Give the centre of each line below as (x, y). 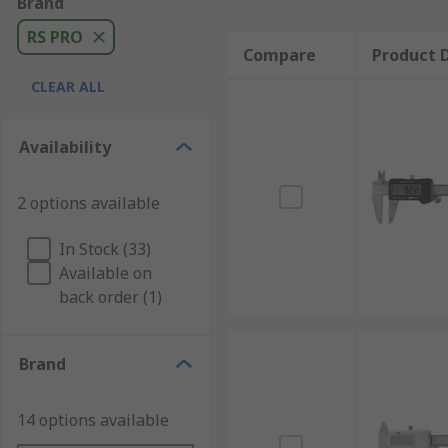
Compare (279, 55)
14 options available (93, 420)
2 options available (88, 203)
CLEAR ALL (68, 86)
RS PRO (55, 37)
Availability (65, 147)
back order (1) (110, 297)
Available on (105, 273)
